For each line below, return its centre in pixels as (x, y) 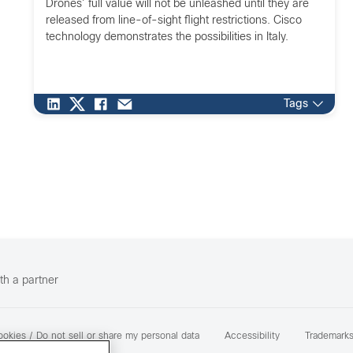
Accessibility (252, 336)
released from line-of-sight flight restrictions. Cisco (173, 21)
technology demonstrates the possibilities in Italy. (167, 37)
